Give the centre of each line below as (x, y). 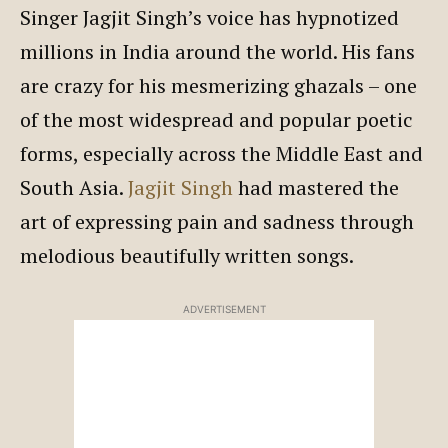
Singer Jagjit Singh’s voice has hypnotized (209, 17)
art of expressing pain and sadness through (217, 221)
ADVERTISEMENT (224, 308)
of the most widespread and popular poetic (216, 119)
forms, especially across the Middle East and (221, 153)
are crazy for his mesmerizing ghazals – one (218, 85)
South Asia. (74, 187)
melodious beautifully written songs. (187, 255)
